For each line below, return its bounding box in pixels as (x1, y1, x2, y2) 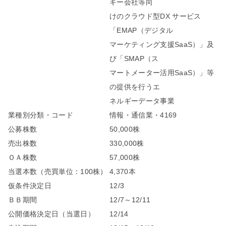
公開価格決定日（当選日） (8, 210, 95, 218)
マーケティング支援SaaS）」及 (109, 40, 214, 49)
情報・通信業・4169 (109, 111, 177, 120)
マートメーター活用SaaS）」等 (109, 69, 214, 77)
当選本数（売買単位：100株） (8, 167, 107, 176)
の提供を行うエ (109, 83, 160, 91)
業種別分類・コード (8, 111, 73, 120)
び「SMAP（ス (109, 54, 159, 63)
